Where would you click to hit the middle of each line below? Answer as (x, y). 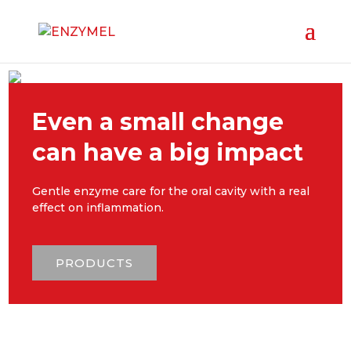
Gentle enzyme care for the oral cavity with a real (171, 191)
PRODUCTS (95, 263)
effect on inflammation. (98, 208)
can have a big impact (168, 152)
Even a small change (158, 122)
